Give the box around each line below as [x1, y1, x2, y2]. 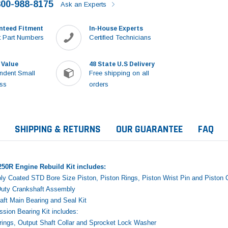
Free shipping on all [89, 69, 150, 77]
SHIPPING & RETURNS [15, 122, 101, 136]
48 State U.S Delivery [89, 60, 155, 68]
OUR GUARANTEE [116, 122, 183, 136]
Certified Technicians [89, 33, 152, 41]
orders [89, 80, 109, 88]
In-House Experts [89, 24, 144, 32]
